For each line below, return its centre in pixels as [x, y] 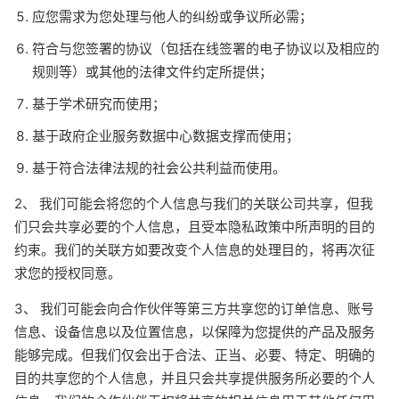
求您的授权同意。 [68, 273]
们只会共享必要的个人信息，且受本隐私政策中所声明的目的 [195, 227]
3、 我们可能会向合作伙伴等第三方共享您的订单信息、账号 [194, 309]
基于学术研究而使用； [99, 104]
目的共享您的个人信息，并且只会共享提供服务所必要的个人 [195, 378]
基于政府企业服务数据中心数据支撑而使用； [166, 136]
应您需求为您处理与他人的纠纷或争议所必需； [172, 16]
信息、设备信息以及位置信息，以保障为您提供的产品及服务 [195, 332]
